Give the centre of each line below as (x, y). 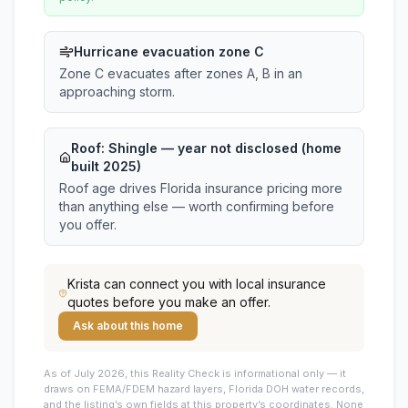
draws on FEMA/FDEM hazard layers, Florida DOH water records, (204, 389)
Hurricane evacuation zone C (169, 51)
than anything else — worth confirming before (197, 206)
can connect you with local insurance (213, 284)
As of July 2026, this (97, 373)
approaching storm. (117, 92)
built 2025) (106, 166)
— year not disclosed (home (249, 148)
